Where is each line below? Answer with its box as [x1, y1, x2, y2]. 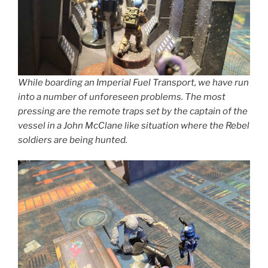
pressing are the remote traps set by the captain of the [18, 105, 248, 117]
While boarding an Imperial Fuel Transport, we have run [18, 77, 249, 88]
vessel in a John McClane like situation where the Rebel [18, 120, 249, 131]
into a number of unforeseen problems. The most [18, 91, 226, 102]
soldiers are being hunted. [18, 134, 127, 145]
